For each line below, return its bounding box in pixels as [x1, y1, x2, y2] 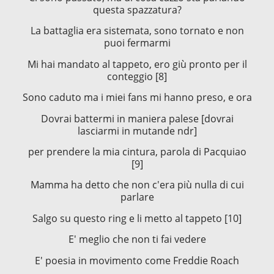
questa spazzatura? [92, 3, 182, 17]
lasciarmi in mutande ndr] [77, 124, 197, 138]
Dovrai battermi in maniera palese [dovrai [40, 111, 234, 125]
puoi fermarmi [103, 36, 171, 50]
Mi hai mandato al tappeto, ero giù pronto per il [27, 57, 247, 71]
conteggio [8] [107, 69, 167, 83]
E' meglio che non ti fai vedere [68, 232, 206, 246]
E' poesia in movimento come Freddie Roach [35, 253, 239, 267]
